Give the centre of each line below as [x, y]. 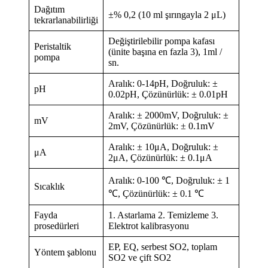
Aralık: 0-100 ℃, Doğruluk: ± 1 [169, 180]
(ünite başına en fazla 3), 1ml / [165, 51]
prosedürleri [57, 226]
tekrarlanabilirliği [66, 20]
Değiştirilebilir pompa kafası [162, 41]
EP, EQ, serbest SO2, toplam [163, 246]
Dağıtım [49, 9]
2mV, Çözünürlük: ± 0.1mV [162, 126]
